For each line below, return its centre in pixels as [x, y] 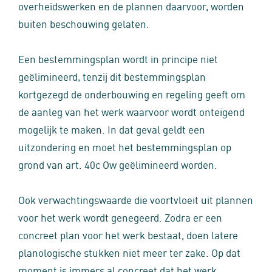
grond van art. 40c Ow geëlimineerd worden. [118, 164]
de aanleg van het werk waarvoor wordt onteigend [131, 111]
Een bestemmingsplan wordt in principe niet [118, 58]
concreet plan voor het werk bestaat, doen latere [128, 234]
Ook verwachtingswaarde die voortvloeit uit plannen [136, 199]
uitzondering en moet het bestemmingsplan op [125, 146]
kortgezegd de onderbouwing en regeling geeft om [132, 93]
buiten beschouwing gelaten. [84, 23]
